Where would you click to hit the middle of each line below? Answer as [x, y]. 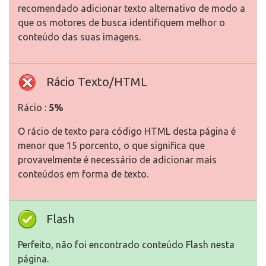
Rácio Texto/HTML [97, 82]
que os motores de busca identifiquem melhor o [121, 23]
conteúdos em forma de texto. [83, 174]
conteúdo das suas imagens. [79, 37]
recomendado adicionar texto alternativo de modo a [132, 8]
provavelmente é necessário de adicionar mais [117, 160]
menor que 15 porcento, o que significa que [111, 145]
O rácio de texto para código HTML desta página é [127, 131]
